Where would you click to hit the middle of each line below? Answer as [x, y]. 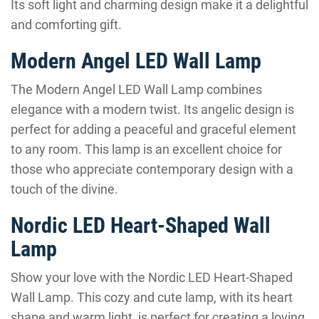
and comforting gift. [66, 25]
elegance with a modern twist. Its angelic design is [152, 109]
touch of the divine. [64, 189]
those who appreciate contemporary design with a [152, 169]
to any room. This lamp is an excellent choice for [146, 149]
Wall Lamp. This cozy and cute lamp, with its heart [152, 297]
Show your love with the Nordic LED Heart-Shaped [152, 277]
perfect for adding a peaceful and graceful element [153, 129]
